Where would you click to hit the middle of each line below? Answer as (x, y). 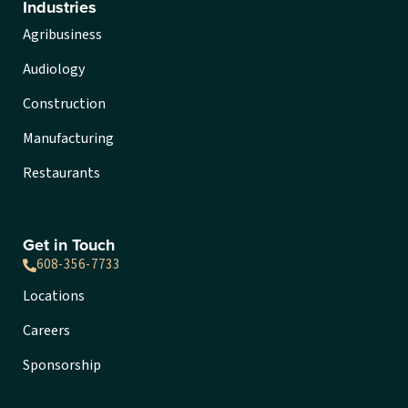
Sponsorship (62, 365)
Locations (54, 296)
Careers (46, 330)
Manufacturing (68, 139)
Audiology (54, 70)
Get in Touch (69, 245)
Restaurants (61, 173)
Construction (64, 104)
